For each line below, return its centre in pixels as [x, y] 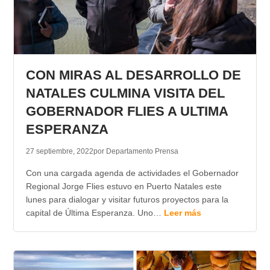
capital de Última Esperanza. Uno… [95, 213]
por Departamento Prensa [136, 152]
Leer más [182, 213]
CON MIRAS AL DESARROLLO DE [133, 75]
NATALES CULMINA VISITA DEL [125, 93]
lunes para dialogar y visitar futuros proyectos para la [127, 200]
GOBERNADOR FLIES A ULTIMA [127, 111]
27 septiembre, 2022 [59, 152]
